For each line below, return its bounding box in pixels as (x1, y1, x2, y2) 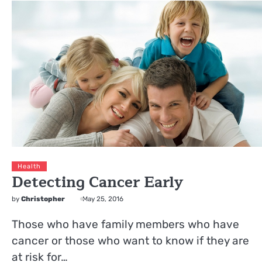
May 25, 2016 (82, 194, 123, 203)
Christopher (21, 194, 65, 203)
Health (18, 162, 41, 170)
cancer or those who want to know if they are (12, 233, 249, 247)
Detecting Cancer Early (12, 170, 183, 195)
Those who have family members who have (12, 217, 239, 231)
